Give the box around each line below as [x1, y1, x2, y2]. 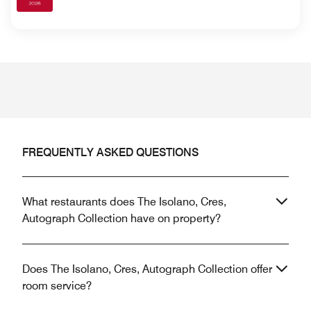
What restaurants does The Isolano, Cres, [22, 194, 226, 208]
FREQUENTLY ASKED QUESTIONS [22, 145, 199, 159]
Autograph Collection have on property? [22, 211, 221, 225]
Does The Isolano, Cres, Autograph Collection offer [22, 262, 272, 276]
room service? [22, 278, 92, 292]
